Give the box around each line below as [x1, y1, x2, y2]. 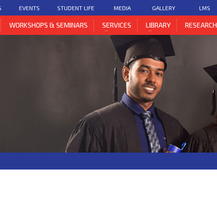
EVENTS [19, 4, 40, 11]
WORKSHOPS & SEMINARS [9, 21, 88, 29]
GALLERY [152, 4, 175, 11]
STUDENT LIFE [57, 4, 95, 11]
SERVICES [102, 21, 132, 29]
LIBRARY [146, 21, 171, 29]
